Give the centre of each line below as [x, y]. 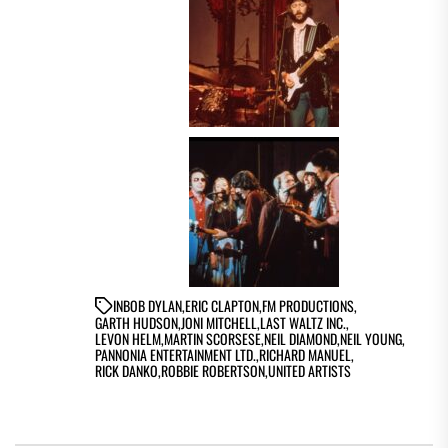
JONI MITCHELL [219, 322]
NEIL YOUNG [371, 338]
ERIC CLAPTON [222, 305]
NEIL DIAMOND [300, 338]
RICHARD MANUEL [305, 354]
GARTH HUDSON [136, 322]
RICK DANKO [126, 370]
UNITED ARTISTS [309, 370]
